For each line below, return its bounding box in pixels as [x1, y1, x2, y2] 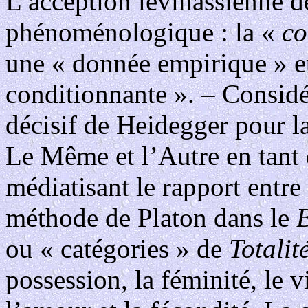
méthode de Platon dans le [5, 202, 296, 232]
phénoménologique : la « [5, 16, 282, 47]
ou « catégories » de [5, 233, 229, 263]
